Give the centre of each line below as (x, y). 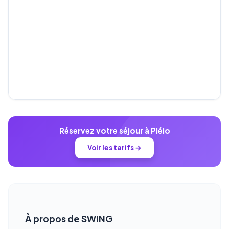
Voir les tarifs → (114, 147)
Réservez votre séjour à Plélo (114, 131)
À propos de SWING (69, 219)
